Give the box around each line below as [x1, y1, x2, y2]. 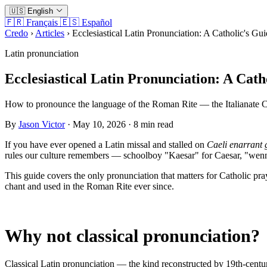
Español [82, 17, 112, 27]
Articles [35, 28, 64, 38]
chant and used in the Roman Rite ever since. [5, 181, 174, 191]
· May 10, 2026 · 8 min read [65, 119, 173, 129]
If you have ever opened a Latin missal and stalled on [5, 139, 207, 150]
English [27, 7, 53, 15]
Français [26, 17, 58, 27]
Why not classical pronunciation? [5, 225, 260, 246]
